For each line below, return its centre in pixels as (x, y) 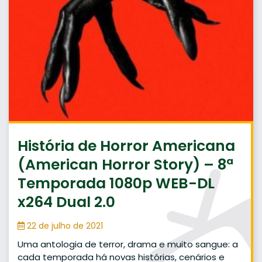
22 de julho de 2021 (64, 226)
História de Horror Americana (126, 146)
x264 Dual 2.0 (66, 202)
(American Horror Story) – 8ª (125, 165)
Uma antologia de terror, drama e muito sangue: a (128, 244)
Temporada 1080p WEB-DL (116, 184)
